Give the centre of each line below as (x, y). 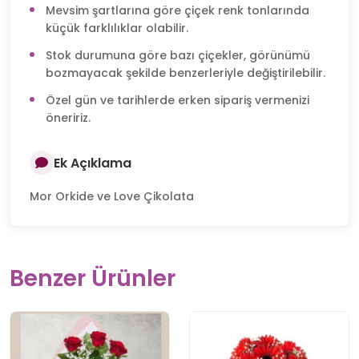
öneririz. (68, 118)
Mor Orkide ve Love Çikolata (112, 197)
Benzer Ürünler (93, 279)
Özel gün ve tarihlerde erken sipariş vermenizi (177, 101)
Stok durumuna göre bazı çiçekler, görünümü (178, 56)
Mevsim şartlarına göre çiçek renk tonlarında (177, 11)
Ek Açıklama (93, 163)
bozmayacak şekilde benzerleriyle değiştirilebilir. (186, 73)
